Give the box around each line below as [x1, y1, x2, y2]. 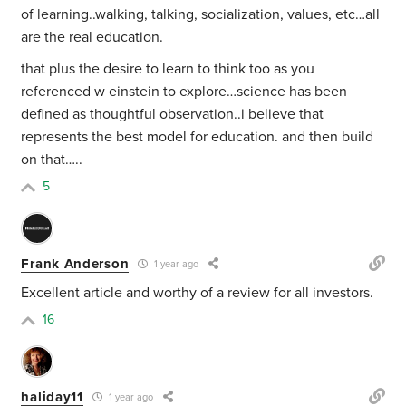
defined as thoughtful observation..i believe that [21, 105, 324, 124]
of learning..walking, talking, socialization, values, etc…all [21, 5, 381, 24]
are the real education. [21, 28, 164, 47]
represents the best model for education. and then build [21, 128, 374, 147]
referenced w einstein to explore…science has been [21, 82, 348, 101]
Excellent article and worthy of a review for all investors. [21, 284, 374, 303]
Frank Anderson [21, 255, 130, 272]
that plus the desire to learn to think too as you [21, 60, 315, 79]
